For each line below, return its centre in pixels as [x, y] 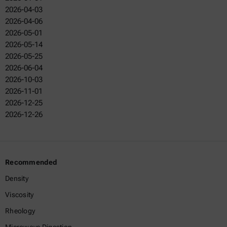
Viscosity [20, 195]
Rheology [20, 211]
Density [17, 178]
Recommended [31, 162]
